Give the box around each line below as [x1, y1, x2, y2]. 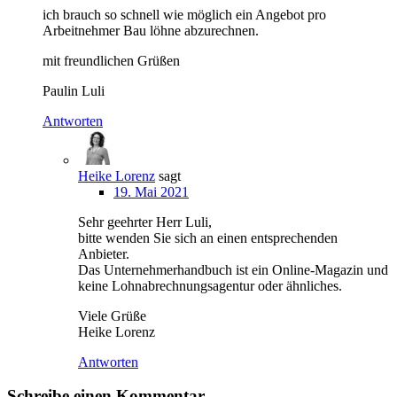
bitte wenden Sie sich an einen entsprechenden [78, 230, 338, 245]
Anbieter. [78, 245, 129, 261]
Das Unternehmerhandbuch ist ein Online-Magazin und [78, 261, 388, 277]
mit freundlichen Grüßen [43, 52, 180, 68]
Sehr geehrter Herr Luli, [78, 214, 212, 230]
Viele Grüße [78, 307, 146, 323]
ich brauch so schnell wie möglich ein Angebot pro [43, 6, 326, 22]
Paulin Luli [43, 82, 105, 98]
